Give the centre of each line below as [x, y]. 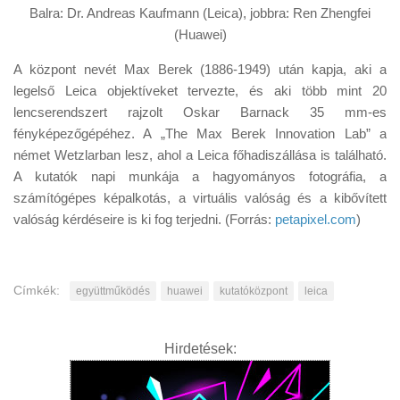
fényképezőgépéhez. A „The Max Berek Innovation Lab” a [200, 133]
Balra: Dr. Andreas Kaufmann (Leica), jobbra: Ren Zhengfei [200, 12]
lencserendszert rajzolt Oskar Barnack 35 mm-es [200, 112]
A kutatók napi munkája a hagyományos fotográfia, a [200, 176]
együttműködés [113, 291]
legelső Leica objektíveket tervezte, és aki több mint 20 [200, 90]
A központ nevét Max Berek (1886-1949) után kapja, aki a [200, 69]
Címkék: [37, 290]
